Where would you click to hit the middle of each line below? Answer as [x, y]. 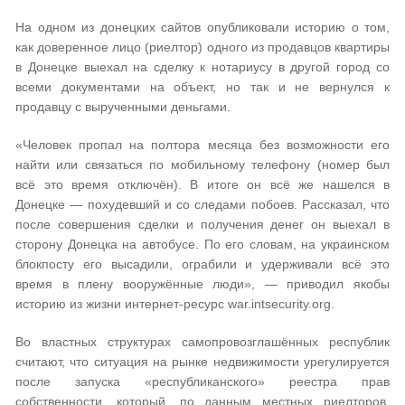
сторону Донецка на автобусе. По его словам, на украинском [202, 244]
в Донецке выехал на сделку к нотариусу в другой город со [202, 67]
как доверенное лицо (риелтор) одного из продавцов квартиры [202, 47]
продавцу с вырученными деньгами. [123, 107]
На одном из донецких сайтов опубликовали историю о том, [202, 27]
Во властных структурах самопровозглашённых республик [202, 342]
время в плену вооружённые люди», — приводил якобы [202, 284]
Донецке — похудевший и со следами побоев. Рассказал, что [202, 204]
